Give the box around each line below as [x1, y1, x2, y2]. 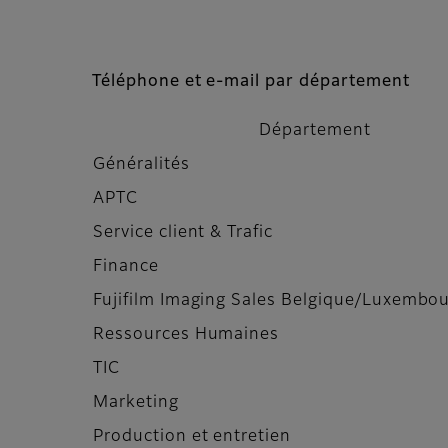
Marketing [93, 395, 179, 412]
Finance [93, 259, 159, 276]
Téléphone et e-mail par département [92, 74, 410, 91]
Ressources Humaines [93, 327, 280, 344]
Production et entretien [93, 429, 292, 446]
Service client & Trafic [93, 225, 274, 242]
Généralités [93, 157, 190, 174]
